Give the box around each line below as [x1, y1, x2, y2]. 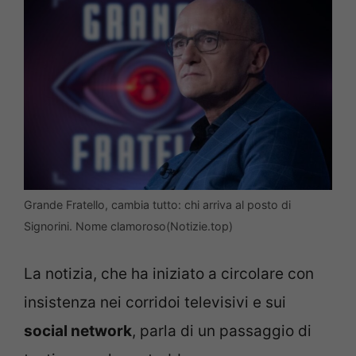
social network [24, 321, 132, 340]
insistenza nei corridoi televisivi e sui [24, 292, 286, 311]
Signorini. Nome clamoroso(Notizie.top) [24, 219, 233, 234]
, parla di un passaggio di [132, 321, 311, 340]
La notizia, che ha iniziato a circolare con [24, 264, 314, 283]
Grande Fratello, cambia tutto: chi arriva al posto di [24, 198, 291, 212]
